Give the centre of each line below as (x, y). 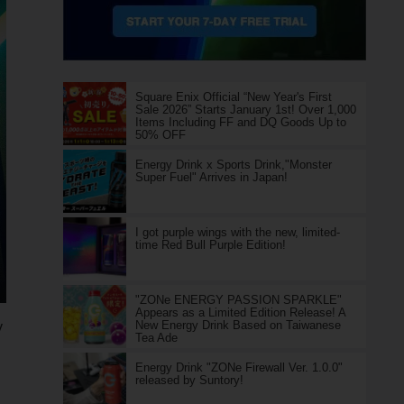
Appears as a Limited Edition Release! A (240, 312)
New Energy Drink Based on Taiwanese (238, 325)
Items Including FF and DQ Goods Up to (240, 122)
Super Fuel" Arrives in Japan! (211, 177)
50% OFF (160, 135)
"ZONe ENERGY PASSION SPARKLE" (238, 300)
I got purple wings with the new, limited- (237, 232)
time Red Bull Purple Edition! (210, 245)
